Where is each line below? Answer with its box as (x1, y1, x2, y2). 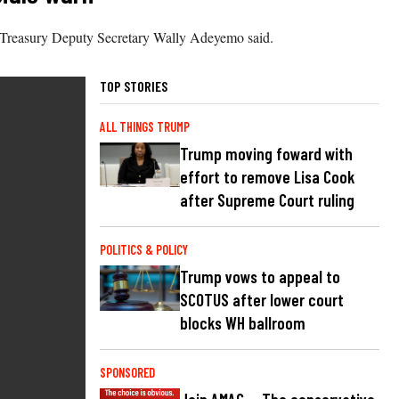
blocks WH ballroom (180, 312, 305, 333)
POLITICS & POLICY (100, 241, 188, 257)
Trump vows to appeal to (180, 265, 340, 287)
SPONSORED (100, 364, 155, 380)
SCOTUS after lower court (180, 289, 344, 310)
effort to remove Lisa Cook (180, 166, 354, 187)
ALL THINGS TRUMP (100, 118, 190, 134)
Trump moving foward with (180, 142, 353, 164)
